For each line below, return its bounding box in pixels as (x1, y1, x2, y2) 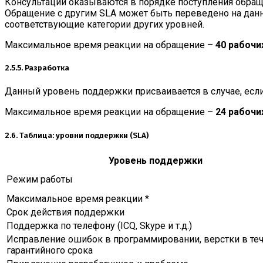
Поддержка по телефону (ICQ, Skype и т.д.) (6, 220, 192, 231)
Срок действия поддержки (6, 206, 124, 218)
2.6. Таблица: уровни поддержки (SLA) (5, 130, 149, 140)
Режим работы (6, 173, 73, 185)
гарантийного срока (6, 244, 93, 256)
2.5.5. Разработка (5, 63, 69, 73)
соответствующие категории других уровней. (5, 19, 204, 31)
